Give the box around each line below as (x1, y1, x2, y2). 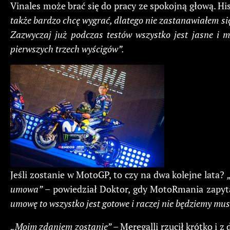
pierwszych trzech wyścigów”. (10, 43, 124, 55)
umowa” (10, 183, 43, 196)
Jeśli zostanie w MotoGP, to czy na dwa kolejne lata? (10, 168, 227, 181)
